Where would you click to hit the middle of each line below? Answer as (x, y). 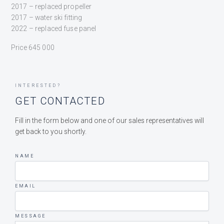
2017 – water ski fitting (47, 18)
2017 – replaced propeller (51, 7)
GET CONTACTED (60, 101)
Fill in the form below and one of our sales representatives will (109, 120)
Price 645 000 (33, 47)
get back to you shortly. (51, 131)
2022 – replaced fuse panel (54, 29)
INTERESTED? (38, 85)
